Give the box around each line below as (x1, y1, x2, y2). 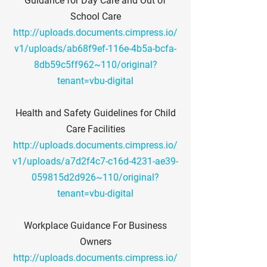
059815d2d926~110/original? (32, 172, 159, 183)
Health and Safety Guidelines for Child (15, 107, 176, 119)
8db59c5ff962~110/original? (33, 59, 157, 70)
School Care (70, 11, 121, 22)
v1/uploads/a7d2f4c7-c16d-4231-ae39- (13, 156, 178, 167)
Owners (79, 236, 111, 247)
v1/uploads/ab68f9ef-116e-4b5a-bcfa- (14, 43, 176, 54)
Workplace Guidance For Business (24, 220, 167, 231)
